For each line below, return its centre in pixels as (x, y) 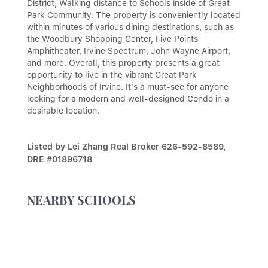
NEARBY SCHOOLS (81, 199)
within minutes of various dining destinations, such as (130, 27)
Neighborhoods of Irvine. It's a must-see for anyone (128, 86)
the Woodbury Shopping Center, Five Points (112, 39)
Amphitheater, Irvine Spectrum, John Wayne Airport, (129, 51)
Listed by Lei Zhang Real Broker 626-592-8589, (127, 146)
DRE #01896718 (60, 159)
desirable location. (63, 110)
